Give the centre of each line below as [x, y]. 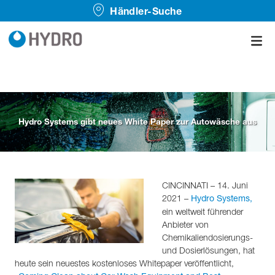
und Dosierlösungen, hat [208, 250]
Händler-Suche [146, 11]
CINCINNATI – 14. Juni [205, 185]
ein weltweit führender [203, 212]
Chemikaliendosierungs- [207, 238]
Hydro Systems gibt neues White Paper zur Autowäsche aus [137, 122]
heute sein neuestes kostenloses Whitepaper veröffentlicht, [124, 263]
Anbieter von [185, 225]
